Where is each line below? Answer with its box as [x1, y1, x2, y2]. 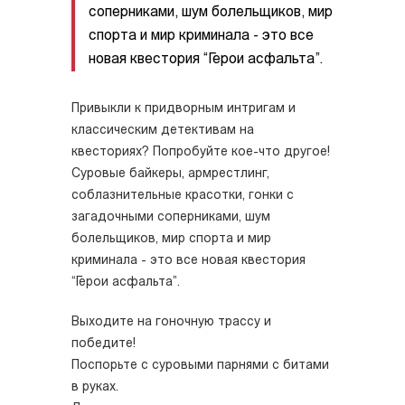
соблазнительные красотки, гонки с [71, 189, 294, 202]
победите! [71, 337, 139, 351]
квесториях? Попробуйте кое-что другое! [71, 146, 330, 159]
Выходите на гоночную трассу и [71, 316, 271, 329]
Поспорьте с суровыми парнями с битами [71, 359, 329, 372]
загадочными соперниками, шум [71, 211, 270, 224]
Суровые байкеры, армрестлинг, [71, 167, 269, 181]
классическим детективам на [71, 124, 254, 137]
